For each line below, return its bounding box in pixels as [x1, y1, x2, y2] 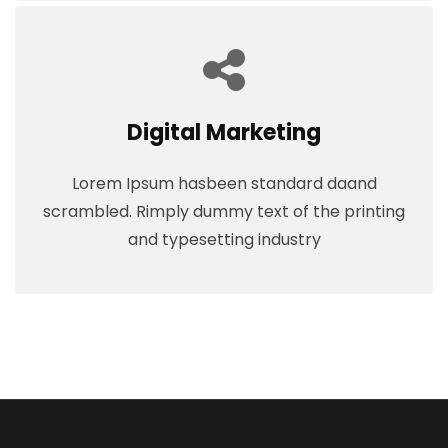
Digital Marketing [127, 117, 321, 148]
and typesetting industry [127, 228, 321, 251]
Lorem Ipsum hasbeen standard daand [71, 172, 377, 195]
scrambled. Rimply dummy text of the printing [43, 200, 405, 223]
